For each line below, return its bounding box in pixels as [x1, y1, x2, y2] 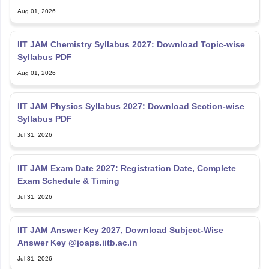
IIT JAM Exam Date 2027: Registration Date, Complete [17, 159, 236, 169]
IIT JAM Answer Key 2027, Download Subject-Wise [17, 221, 223, 231]
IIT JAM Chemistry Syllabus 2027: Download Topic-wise [17, 35, 245, 46]
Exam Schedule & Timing [17, 172, 119, 182]
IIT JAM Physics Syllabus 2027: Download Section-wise [17, 97, 244, 107]
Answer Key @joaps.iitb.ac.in [17, 234, 138, 244]
